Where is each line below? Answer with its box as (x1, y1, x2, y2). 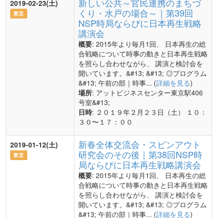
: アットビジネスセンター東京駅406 (92, 88, 203, 97)
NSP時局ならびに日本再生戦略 (78, 17, 201, 29)
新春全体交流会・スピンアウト (78, 138, 201, 150)
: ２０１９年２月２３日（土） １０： (92, 107, 207, 117)
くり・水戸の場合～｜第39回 (78, 6, 193, 19)
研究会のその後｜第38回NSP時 (78, 148, 202, 161)
